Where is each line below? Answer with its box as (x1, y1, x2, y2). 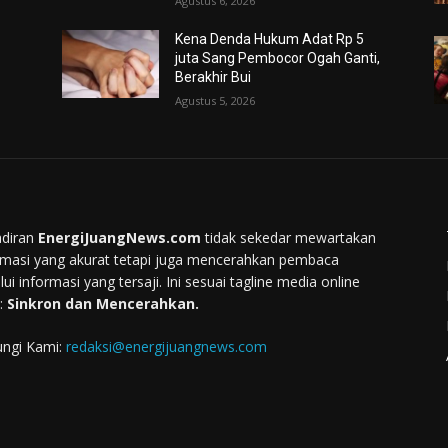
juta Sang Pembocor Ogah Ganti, (175, 49, 381, 66)
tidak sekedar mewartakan (201, 227, 376, 247)
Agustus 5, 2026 (175, 92, 256, 108)
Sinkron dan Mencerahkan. (7, 293, 199, 313)
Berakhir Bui (175, 68, 252, 85)
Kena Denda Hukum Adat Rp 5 (175, 30, 365, 47)
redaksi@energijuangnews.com (66, 336, 267, 356)
